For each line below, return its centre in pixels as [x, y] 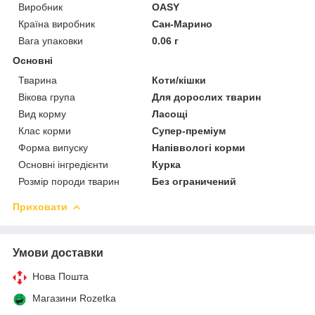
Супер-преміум [189, 130]
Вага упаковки [51, 40]
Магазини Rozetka [74, 298]
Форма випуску [53, 147]
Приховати [40, 206]
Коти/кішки [179, 80]
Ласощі [170, 114]
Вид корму [42, 114]
